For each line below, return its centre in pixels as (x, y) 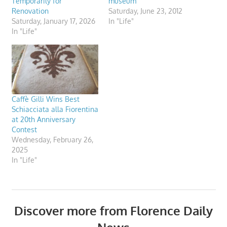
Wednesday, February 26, (52, 139)
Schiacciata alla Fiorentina (55, 109)
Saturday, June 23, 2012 (145, 11)
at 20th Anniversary (43, 119)
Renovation (30, 11)
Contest (24, 129)
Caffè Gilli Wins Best (45, 99)
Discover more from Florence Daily (113, 210)
